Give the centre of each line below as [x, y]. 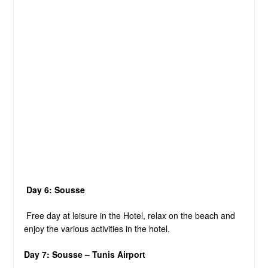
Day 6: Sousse [55, 189]
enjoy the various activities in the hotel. [97, 228]
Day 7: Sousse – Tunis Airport [84, 254]
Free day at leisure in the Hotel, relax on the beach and [130, 215]
